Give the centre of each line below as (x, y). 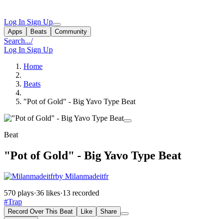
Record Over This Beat (40, 211)
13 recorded (81, 193)
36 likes (48, 193)
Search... (17, 41)
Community (71, 32)
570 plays (19, 193)
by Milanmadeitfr (82, 176)
